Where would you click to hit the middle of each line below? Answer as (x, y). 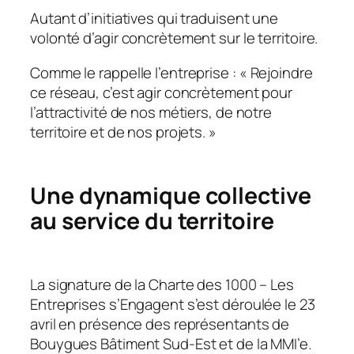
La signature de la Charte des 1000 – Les (162, 284)
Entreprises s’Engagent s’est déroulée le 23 (173, 304)
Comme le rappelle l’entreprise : (135, 72)
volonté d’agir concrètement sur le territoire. (174, 38)
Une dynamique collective (171, 195)
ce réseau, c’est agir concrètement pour (162, 92)
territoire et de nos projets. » (123, 132)
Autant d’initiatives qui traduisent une (154, 19)
